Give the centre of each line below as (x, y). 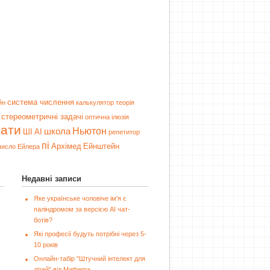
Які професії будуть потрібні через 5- (90, 234)
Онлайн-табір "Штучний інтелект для (89, 259)
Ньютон (89, 131)
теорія (125, 102)
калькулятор (95, 102)
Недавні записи (52, 179)
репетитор (124, 132)
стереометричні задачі (42, 117)
